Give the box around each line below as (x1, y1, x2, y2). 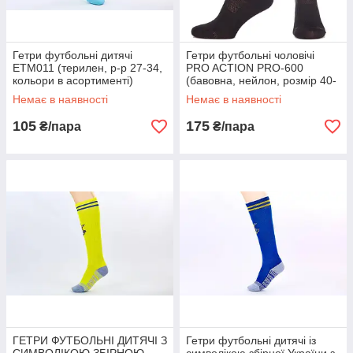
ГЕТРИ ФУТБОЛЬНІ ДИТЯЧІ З (13, 334, 167, 347)
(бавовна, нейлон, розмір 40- (186, 74, 336, 87)
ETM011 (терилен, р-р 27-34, (13, 61, 162, 75)
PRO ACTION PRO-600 (186, 61, 303, 75)
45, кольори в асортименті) (186, 87, 325, 100)
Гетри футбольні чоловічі (186, 49, 314, 62)
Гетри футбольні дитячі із (186, 334, 316, 347)
